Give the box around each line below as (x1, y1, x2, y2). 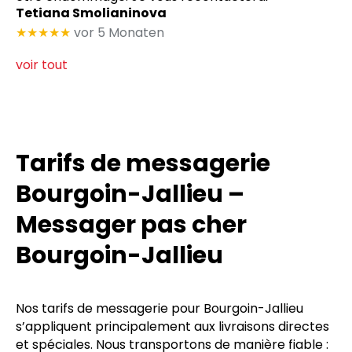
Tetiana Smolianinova (16, 3, 167, 22)
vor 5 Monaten (74, 24, 164, 42)
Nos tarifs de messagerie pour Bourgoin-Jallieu (16, 299, 303, 318)
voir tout (16, 56, 68, 75)
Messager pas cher (16, 208, 247, 242)
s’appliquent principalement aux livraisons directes (16, 317, 329, 336)
